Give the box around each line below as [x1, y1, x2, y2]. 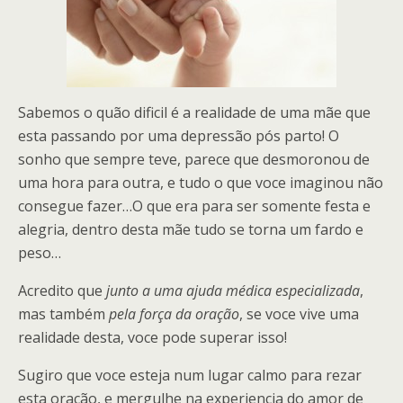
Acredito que [18, 281, 106, 300]
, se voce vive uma [239, 304, 359, 324]
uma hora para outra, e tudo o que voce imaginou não [18, 173, 383, 193]
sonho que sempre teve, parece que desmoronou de [18, 149, 370, 169]
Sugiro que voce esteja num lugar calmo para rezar [18, 365, 362, 385]
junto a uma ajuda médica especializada [106, 281, 360, 300]
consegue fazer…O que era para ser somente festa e [18, 196, 371, 216]
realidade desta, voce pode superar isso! [18, 327, 287, 347]
